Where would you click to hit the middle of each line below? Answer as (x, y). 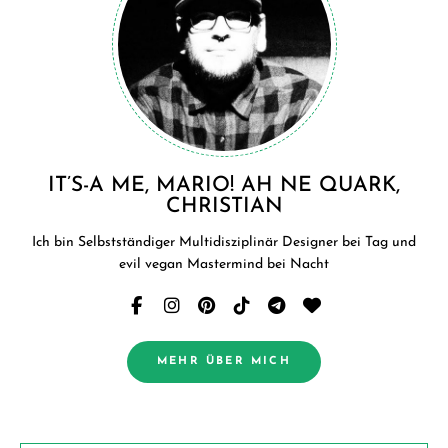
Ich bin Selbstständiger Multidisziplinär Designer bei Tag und (224, 242)
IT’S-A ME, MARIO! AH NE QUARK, (224, 185)
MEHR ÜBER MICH (224, 361)
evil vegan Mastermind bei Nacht (224, 264)
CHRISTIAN (224, 206)
